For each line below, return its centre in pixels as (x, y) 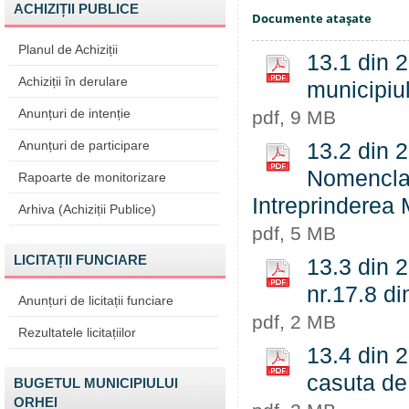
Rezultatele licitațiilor (77, 332)
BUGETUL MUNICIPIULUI (96, 383)
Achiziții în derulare (73, 81)
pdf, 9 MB (294, 117)
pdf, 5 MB (294, 233)
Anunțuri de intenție (74, 113)
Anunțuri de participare (84, 145)
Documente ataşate (312, 18)
